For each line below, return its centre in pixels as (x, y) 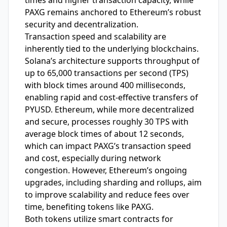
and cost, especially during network (93, 158)
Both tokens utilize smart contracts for (99, 219)
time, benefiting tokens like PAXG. (89, 207)
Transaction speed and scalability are (96, 37)
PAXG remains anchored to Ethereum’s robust (113, 12)
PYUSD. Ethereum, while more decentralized (109, 110)
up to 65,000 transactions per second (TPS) (107, 73)
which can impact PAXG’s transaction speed (108, 146)
